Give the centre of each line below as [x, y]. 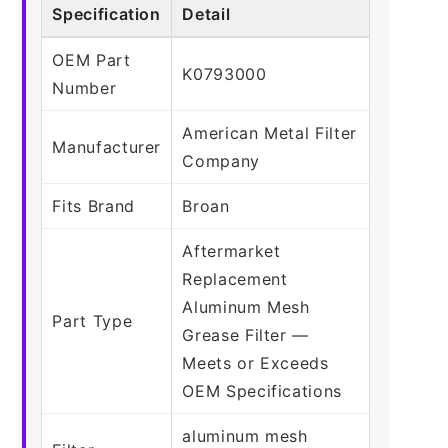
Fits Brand [93, 205]
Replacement [235, 278]
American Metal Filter [269, 132]
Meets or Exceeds [255, 362]
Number [84, 87]
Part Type [92, 320]
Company [221, 160]
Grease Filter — [245, 334]
